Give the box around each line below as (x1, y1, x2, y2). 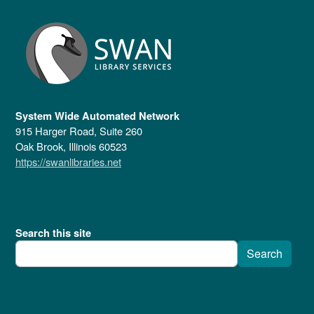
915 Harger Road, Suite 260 (15, 123, 142, 138)
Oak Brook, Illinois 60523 (15, 138, 127, 153)
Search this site (15, 224, 91, 240)
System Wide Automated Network (15, 107, 179, 123)
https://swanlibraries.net (15, 153, 121, 169)
